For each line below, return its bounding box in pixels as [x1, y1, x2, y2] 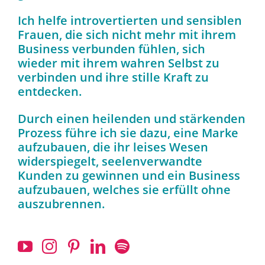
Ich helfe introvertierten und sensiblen [18, 12, 242, 28]
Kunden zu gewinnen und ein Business [18, 167, 240, 183]
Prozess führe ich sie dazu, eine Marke [18, 124, 238, 141]
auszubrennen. [18, 195, 105, 212]
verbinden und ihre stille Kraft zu [18, 69, 209, 85]
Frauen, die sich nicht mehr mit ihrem [18, 26, 236, 43]
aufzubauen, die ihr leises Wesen [18, 138, 208, 155]
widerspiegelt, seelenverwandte [18, 153, 202, 169]
